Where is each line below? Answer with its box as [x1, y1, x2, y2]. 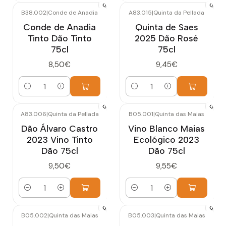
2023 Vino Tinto [26, 134, 93, 145]
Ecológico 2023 [134, 134, 199, 145]
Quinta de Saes [135, 21, 198, 32]
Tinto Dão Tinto [27, 32, 92, 43]
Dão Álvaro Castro [21, 123, 98, 134]
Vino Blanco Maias [128, 123, 205, 134]
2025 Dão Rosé [135, 32, 198, 43]
